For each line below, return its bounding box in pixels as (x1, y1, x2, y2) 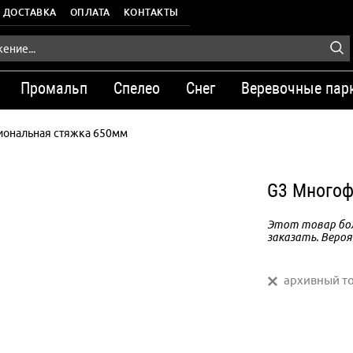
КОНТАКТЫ (123, 7, 179, 17)
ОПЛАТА (69, 7, 110, 17)
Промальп (20, 79, 87, 98)
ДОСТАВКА (2, 7, 57, 17)
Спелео (113, 79, 160, 98)
